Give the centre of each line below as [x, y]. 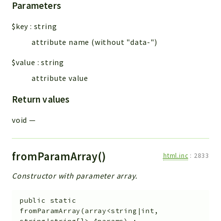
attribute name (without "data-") [94, 42]
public [33, 201]
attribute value [60, 78]
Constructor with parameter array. [75, 176]
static [63, 201]
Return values [41, 99]
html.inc [176, 156]
